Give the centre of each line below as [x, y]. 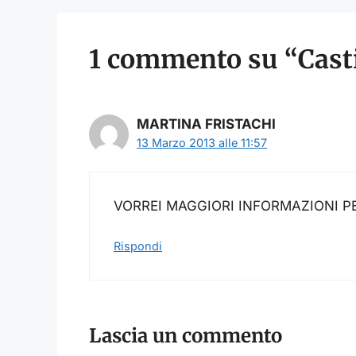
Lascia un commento [186, 335]
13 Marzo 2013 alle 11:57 [202, 143]
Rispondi [138, 246]
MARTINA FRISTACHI [206, 124]
